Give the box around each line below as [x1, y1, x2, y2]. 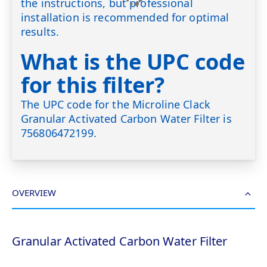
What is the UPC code [21, 46, 245, 76]
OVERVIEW [12, 186, 56, 198]
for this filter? [21, 70, 164, 100]
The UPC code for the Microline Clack [21, 97, 211, 111]
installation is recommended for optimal [21, 10, 229, 25]
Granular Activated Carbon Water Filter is [21, 111, 232, 126]
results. [21, 24, 60, 39]
